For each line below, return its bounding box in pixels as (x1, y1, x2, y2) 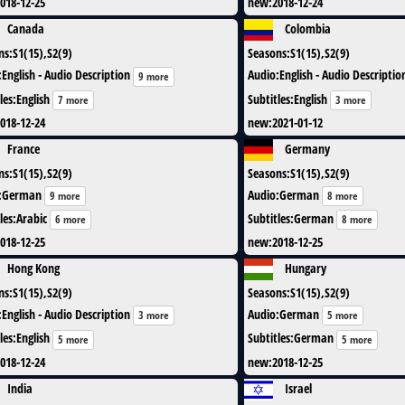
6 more (55, 212, 86, 228)
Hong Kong (7, 259, 60, 277)
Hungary (285, 259, 326, 277)
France (7, 139, 40, 157)
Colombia (285, 20, 331, 38)
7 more (58, 91, 89, 108)
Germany (285, 139, 330, 157)
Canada (7, 20, 44, 38)
